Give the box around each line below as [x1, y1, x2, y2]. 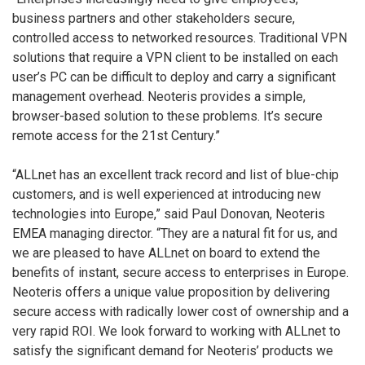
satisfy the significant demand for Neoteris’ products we [12, 342, 333, 358]
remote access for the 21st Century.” [12, 127, 220, 143]
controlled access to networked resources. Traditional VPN [12, 29, 347, 46]
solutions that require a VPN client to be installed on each [12, 49, 338, 65]
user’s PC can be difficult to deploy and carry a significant [12, 68, 336, 85]
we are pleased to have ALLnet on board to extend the [12, 244, 320, 261]
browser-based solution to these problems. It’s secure [12, 108, 323, 124]
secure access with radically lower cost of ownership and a [12, 303, 349, 319]
